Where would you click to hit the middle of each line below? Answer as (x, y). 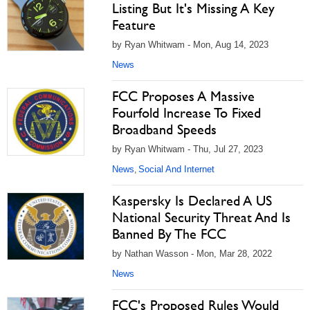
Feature (134, 25)
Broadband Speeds (164, 129)
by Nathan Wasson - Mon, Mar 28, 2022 (192, 254)
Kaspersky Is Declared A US (192, 201)
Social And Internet (176, 169)
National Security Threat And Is (201, 217)
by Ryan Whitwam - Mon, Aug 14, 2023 (190, 45)
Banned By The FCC (169, 234)
